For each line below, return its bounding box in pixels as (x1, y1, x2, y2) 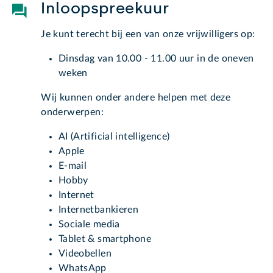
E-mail (58, 161, 87, 171)
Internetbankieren (58, 205, 139, 215)
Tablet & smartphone (58, 234, 152, 244)
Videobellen (58, 249, 112, 259)
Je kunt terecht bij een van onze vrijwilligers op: (41, 29, 255, 40)
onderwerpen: (41, 107, 104, 118)
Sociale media (58, 219, 120, 230)
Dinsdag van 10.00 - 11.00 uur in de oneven (58, 54, 254, 64)
